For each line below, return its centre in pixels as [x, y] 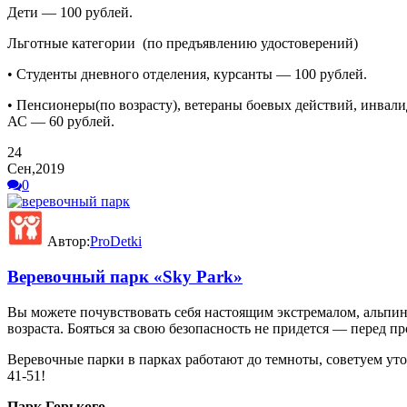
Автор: [67, 242]
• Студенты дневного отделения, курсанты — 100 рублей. [187, 74]
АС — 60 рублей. [61, 122]
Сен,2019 [36, 169]
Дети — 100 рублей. [70, 13]
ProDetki [116, 242]
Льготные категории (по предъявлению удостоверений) [183, 44]
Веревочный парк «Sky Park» [125, 276]
